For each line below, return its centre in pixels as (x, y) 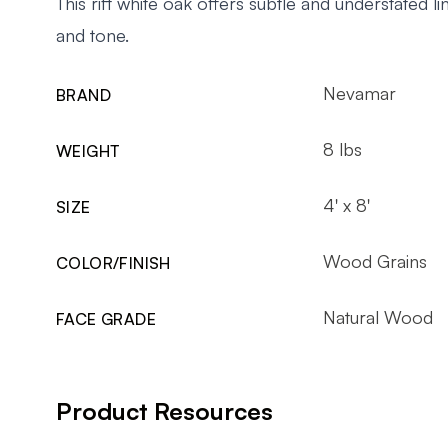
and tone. (92, 34)
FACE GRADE (106, 318)
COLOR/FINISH (113, 262)
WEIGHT (88, 150)
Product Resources (164, 410)
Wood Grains (374, 260)
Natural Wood (377, 316)
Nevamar (359, 92)
